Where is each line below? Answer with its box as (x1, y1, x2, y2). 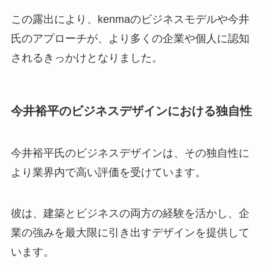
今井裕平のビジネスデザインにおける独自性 (10, 104, 252, 118)
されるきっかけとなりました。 (10, 52, 163, 64)
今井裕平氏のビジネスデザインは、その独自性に (10, 146, 250, 159)
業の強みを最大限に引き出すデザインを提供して (10, 226, 250, 239)
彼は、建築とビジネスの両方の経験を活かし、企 (10, 207, 250, 219)
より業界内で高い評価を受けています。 (10, 166, 206, 178)
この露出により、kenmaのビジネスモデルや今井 (10, 13, 250, 26)
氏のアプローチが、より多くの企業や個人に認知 (10, 33, 250, 45)
